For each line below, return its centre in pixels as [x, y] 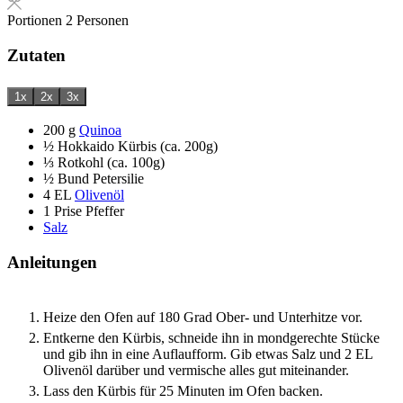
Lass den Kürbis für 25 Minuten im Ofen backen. [183, 390]
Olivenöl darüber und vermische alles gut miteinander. [198, 370]
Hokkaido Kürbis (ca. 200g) [138, 147]
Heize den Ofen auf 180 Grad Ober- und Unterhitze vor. [205, 317]
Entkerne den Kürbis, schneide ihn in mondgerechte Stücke [211, 337]
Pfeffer [105, 211]
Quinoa [100, 130]
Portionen [36, 21]
